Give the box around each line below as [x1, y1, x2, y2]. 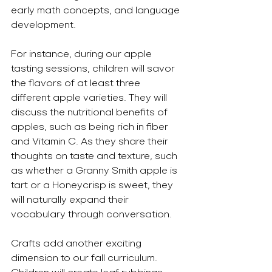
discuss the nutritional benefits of [11, 106, 170, 118]
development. [11, 19, 76, 30]
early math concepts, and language [11, 4, 182, 16]
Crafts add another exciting [11, 237, 144, 249]
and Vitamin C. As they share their [11, 135, 171, 147]
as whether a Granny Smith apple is [11, 165, 180, 176]
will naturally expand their [11, 194, 131, 205]
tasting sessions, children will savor [11, 63, 177, 74]
